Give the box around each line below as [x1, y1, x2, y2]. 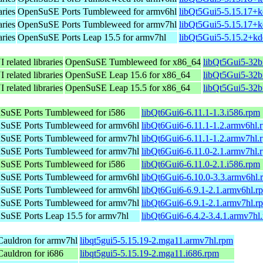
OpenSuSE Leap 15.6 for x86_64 [65, 69, 190, 80]
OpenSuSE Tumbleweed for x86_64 [65, 56, 201, 67]
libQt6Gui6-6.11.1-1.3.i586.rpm [141, 107, 260, 117]
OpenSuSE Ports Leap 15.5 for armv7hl [18, 32, 166, 42]
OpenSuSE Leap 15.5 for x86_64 [65, 82, 190, 93]
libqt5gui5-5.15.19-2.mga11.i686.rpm [80, 248, 219, 258]
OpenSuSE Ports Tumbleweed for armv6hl [18, 6, 177, 16]
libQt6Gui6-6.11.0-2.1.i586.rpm [141, 159, 260, 169]
